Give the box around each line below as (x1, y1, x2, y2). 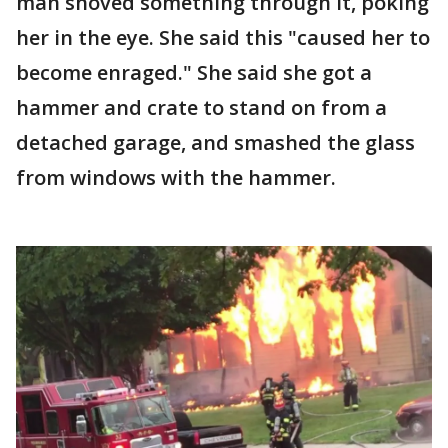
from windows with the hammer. (16, 163, 336, 191)
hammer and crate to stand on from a (16, 93, 387, 121)
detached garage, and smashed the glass (16, 128, 415, 156)
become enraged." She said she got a (16, 58, 372, 86)
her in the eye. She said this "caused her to (16, 23, 430, 51)
